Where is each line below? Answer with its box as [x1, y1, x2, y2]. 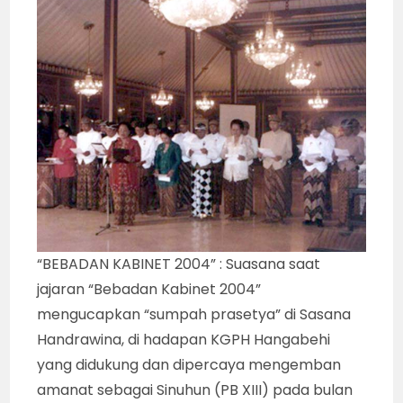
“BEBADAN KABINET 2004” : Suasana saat [37, 254, 321, 275]
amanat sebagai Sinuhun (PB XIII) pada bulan [37, 380, 354, 401]
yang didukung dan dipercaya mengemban [37, 354, 342, 376]
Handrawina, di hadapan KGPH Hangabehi [37, 329, 331, 351]
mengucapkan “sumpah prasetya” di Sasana [37, 304, 352, 326]
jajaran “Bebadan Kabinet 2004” [37, 279, 262, 300]
